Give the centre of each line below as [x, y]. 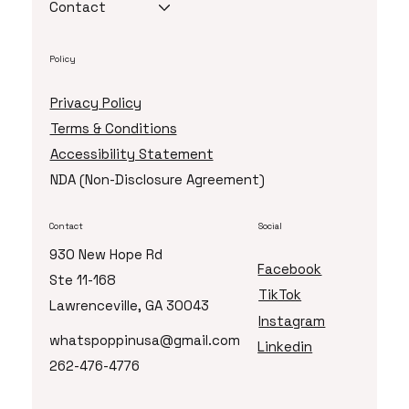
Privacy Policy [95, 103]
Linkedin [285, 347]
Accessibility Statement [131, 154]
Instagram [292, 320]
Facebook [290, 268]
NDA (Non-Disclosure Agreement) [157, 180]
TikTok [280, 294]
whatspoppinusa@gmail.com [145, 340]
